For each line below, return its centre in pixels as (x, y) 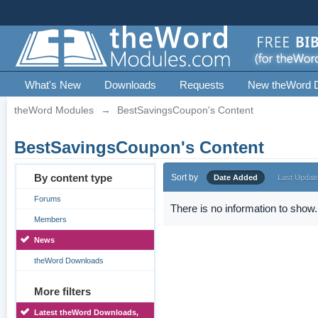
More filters (63, 291)
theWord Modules (54, 110)
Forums (48, 199)
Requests (202, 85)
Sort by (185, 177)
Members (51, 219)
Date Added (236, 177)
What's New (53, 85)
